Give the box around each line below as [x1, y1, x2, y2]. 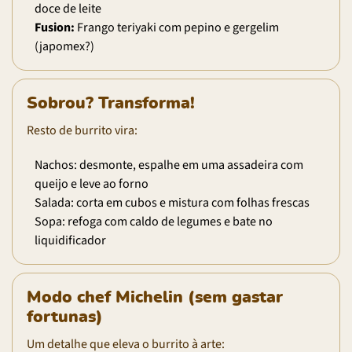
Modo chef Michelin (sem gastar [27, 288, 283, 306]
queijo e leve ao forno [35, 174, 148, 192]
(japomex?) [35, 37, 94, 55]
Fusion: [35, 18, 75, 36]
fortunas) [27, 308, 103, 325]
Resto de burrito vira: [27, 121, 137, 139]
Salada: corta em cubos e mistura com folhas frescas [35, 193, 310, 211]
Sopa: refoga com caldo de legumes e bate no [35, 212, 273, 230]
